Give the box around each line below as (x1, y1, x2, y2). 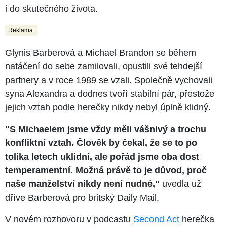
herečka (179, 214, 214, 225)
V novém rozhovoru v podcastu (5, 214, 133, 225)
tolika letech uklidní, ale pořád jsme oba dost (5, 152, 199, 162)
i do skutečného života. (5, 4, 98, 14)
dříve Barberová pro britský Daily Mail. (5, 193, 159, 203)
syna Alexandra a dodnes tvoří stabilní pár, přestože (5, 89, 214, 99)
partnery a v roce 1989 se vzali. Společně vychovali (5, 75, 212, 86)
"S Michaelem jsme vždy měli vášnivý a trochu (5, 124, 206, 135)
